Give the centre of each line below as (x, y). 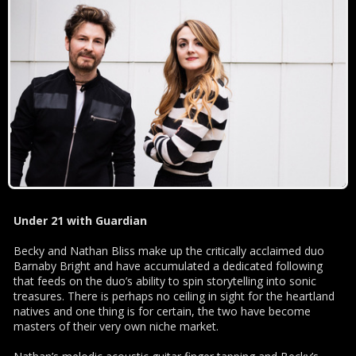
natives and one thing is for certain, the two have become (162, 311)
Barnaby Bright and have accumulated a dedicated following (168, 265)
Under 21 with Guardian (80, 220)
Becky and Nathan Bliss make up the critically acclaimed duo (169, 250)
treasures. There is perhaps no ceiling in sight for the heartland (174, 296)
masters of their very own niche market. (116, 326)
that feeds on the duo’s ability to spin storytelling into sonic (165, 281)
